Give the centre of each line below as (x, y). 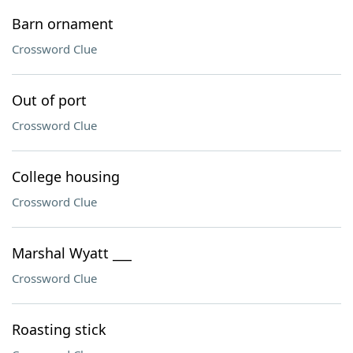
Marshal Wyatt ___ (72, 253)
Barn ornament (63, 24)
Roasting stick (59, 329)
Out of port (49, 100)
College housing (66, 176)
